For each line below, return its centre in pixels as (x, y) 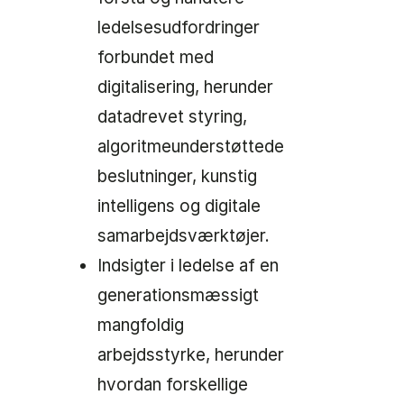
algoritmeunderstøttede (191, 147)
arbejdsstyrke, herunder (191, 355)
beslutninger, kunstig (177, 176)
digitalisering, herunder (185, 87)
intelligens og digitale (179, 206)
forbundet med (156, 57)
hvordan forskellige (173, 385)
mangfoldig (141, 325)
